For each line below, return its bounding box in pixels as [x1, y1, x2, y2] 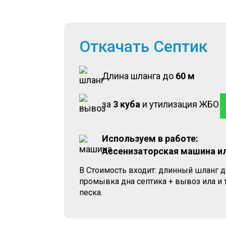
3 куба [113, 99, 140, 109]
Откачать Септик [79, 37, 207, 56]
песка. [79, 188, 102, 197]
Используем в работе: [102, 133, 198, 144]
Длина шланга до [102, 71, 176, 81]
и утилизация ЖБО [140, 99, 219, 109]
